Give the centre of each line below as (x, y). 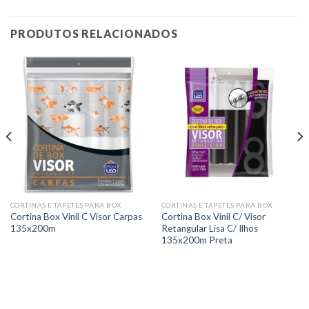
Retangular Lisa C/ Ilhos (209, 228)
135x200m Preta (197, 240)
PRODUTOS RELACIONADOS (94, 34)
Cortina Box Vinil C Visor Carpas (76, 216)
